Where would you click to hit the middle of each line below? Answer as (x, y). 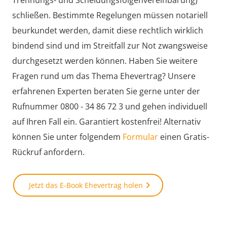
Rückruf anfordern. (48, 152)
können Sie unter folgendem (67, 137)
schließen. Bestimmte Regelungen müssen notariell (110, 15)
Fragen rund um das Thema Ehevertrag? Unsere (104, 76)
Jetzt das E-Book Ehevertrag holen (86, 185)
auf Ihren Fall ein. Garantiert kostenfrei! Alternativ (106, 121)
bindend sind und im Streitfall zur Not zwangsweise (110, 45)
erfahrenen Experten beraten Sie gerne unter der (106, 91)
